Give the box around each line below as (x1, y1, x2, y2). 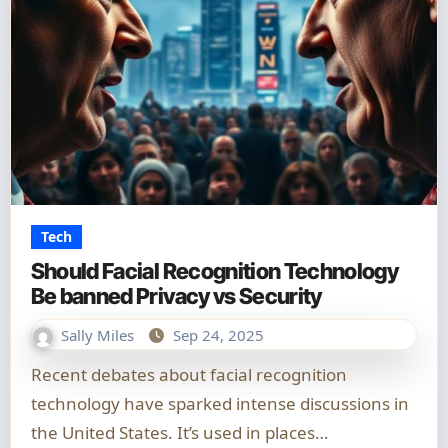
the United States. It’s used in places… (30, 421, 328, 444)
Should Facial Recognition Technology (30, 258, 398, 284)
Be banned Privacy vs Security (30, 283, 322, 309)
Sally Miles (60, 325, 138, 345)
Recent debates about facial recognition (30, 363, 42, 386)
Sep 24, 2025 (172, 325, 264, 345)
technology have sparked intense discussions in (30, 392, 409, 415)
